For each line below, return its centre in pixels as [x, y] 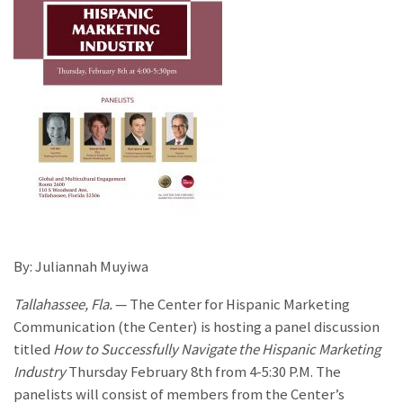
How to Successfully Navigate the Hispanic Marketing [217, 350]
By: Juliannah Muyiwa [81, 267]
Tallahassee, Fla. [63, 305]
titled [33, 350]
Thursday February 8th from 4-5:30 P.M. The [205, 372]
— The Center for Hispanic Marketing [231, 305]
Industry [41, 372]
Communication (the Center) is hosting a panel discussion [197, 327]
